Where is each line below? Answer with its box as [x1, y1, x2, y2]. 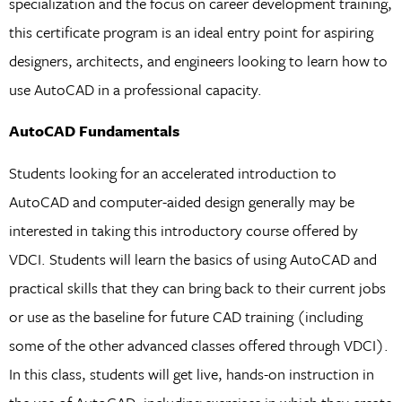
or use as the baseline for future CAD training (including [8, 304, 363, 328]
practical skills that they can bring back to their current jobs [8, 275, 386, 299]
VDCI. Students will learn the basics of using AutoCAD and [8, 247, 377, 270]
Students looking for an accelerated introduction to [8, 161, 336, 184]
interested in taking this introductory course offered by [8, 218, 358, 241]
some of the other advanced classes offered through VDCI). [8, 333, 389, 356]
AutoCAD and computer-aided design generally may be [8, 189, 354, 213]
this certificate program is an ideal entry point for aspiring [8, 20, 373, 43]
